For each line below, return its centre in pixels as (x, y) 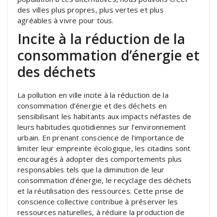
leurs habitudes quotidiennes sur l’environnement (102, 127)
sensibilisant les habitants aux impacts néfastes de (105, 116)
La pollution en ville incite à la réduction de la (93, 95)
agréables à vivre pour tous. (66, 20)
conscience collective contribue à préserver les (98, 201)
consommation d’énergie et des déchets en (92, 105)
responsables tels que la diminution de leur (91, 169)
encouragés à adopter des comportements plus (100, 159)
